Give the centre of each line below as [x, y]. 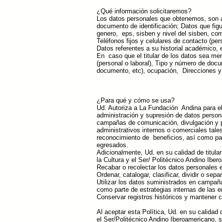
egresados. [112, 145]
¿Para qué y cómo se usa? [136, 100]
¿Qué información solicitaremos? [144, 11]
